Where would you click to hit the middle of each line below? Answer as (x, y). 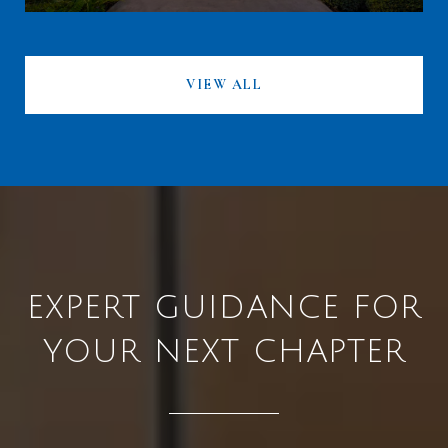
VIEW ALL (224, 84)
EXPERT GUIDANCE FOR (224, 307)
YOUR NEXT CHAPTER (224, 351)
